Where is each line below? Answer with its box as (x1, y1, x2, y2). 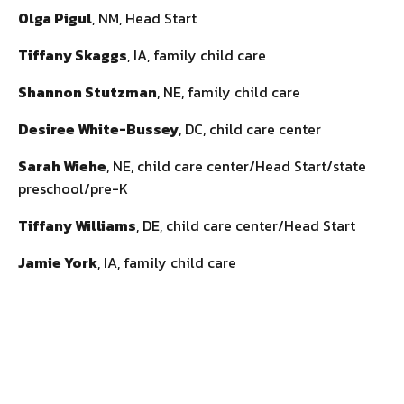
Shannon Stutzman (18, 80, 157, 103)
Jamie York (18, 251, 97, 273)
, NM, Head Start (92, 6, 197, 29)
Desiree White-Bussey (18, 117, 179, 140)
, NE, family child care (157, 80, 300, 103)
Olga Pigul (18, 6, 92, 29)
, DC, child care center (179, 117, 321, 140)
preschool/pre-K (18, 177, 128, 199)
